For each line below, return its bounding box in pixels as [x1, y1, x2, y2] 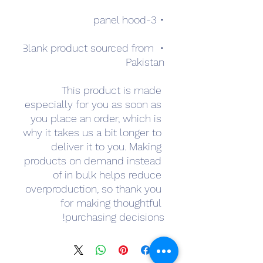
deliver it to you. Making [51, 140, 161, 153]
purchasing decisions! [65, 211, 164, 223]
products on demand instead [24, 154, 161, 167]
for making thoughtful [60, 197, 161, 209]
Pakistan [126, 56, 164, 68]
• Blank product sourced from [22, 42, 154, 54]
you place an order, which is [31, 112, 161, 124]
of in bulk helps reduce [53, 168, 161, 181]
